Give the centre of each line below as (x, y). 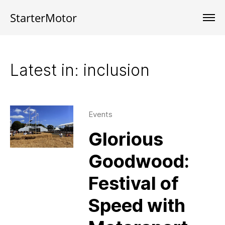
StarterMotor (43, 18)
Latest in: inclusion (80, 70)
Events (100, 114)
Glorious (126, 139)
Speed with (137, 205)
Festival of (133, 183)
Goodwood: (139, 161)
